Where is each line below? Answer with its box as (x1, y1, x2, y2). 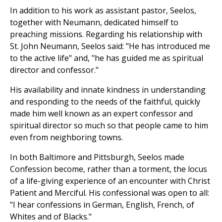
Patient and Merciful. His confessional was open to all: (10, 187, 209, 199)
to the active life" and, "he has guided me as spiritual (10, 53, 203, 64)
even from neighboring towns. (10, 132, 123, 143)
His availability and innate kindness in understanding (10, 84, 206, 96)
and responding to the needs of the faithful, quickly (10, 96, 200, 108)
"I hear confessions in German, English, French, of (10, 199, 194, 211)
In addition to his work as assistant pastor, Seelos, (10, 5, 196, 16)
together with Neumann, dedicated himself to (10, 17, 178, 28)
